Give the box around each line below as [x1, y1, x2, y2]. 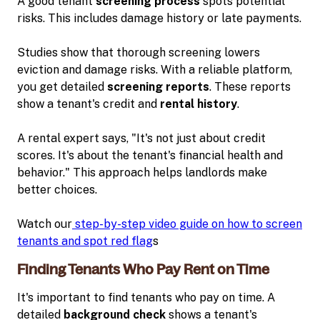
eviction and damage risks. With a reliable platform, [17, 62, 292, 76]
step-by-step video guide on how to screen [72, 216, 302, 231]
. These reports [209, 79, 291, 94]
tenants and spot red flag [17, 234, 153, 248]
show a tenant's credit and [17, 96, 160, 111]
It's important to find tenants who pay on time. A [17, 290, 275, 304]
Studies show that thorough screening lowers [17, 45, 260, 59]
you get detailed [17, 79, 107, 94]
